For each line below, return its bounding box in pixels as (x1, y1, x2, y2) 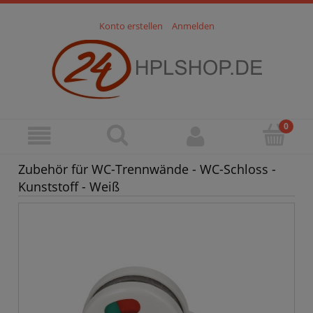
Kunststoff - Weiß (18, 178, 119, 196)
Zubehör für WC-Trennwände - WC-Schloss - (18, 161, 276, 178)
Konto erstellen (99, 20, 163, 33)
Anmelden (171, 20, 214, 33)
